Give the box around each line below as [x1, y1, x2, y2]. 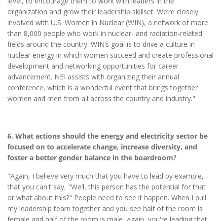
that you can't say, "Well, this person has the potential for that [7, 182, 206, 192]
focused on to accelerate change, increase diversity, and [7, 142, 197, 151]
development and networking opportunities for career [7, 61, 179, 71]
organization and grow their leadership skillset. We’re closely [7, 7, 198, 17]
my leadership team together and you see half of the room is [7, 204, 203, 214]
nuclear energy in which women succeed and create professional [7, 50, 214, 60]
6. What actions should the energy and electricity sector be [7, 131, 208, 141]
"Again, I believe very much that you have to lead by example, [7, 171, 204, 181]
